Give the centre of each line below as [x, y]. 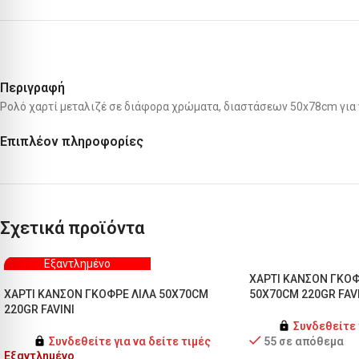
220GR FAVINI [39, 309]
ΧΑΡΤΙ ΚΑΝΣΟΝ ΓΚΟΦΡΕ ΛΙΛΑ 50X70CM [106, 294]
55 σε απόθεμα [303, 341]
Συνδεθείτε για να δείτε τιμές [128, 341]
